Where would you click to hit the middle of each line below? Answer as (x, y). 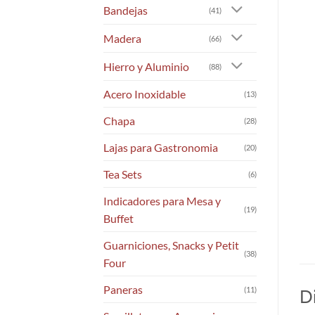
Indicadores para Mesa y (162, 200)
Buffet (118, 218)
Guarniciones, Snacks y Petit (171, 245)
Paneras (123, 289)
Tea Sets (123, 174)
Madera (122, 39)
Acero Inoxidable (144, 94)
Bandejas (126, 11)
